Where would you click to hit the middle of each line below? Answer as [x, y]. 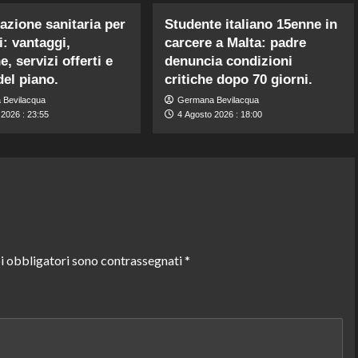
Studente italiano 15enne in [251, 24]
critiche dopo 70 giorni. [239, 79]
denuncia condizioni [229, 61]
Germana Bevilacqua [219, 99]
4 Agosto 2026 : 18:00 [220, 114]
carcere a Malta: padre [236, 42]
